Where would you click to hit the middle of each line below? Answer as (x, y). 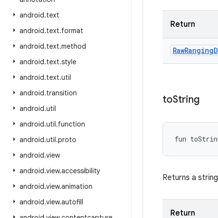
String (186, 100)
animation (77, 186)
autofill (72, 202)
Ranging (199, 50)
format (72, 31)
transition (62, 93)
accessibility (81, 171)
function (72, 124)
